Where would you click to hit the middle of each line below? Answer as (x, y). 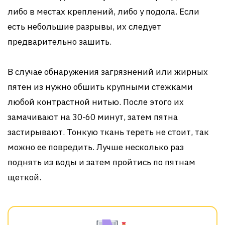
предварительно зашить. (60, 41)
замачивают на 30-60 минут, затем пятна (93, 117)
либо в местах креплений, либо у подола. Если (103, 11)
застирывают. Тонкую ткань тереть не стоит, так (108, 132)
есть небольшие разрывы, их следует (84, 26)
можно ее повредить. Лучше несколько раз (96, 147)
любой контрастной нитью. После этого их (96, 102)
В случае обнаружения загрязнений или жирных (108, 72)
